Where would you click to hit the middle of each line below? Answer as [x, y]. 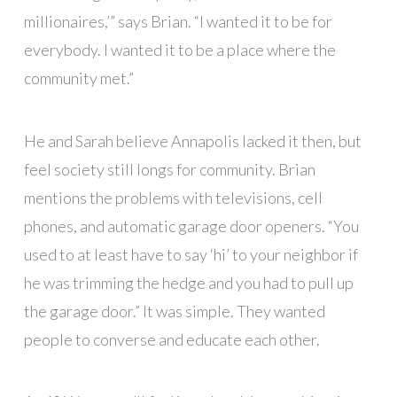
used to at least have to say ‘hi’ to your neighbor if [191, 254]
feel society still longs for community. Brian [169, 169]
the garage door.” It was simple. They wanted [174, 311]
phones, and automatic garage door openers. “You [191, 226]
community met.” [78, 78]
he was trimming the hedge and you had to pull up [188, 282]
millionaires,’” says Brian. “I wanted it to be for [178, 21]
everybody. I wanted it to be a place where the [179, 49]
